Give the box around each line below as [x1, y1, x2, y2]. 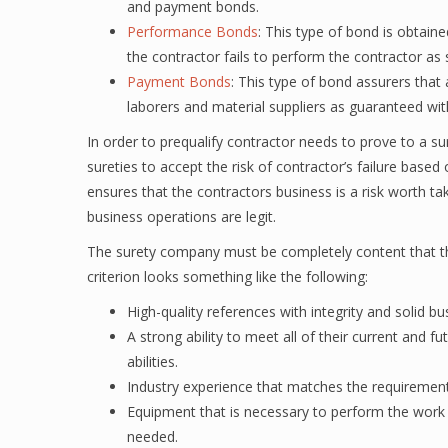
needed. [127, 427, 178, 446]
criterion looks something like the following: [87, 267, 368, 286]
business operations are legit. [87, 207, 276, 226]
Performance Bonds [127, 22, 258, 41]
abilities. [127, 352, 178, 371]
